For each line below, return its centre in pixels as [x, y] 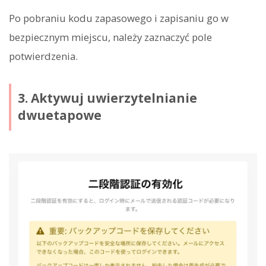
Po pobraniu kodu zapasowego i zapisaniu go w [119, 18]
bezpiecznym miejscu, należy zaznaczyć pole [110, 37]
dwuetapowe [59, 115]
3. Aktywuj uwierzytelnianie [107, 98]
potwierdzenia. [43, 56]
